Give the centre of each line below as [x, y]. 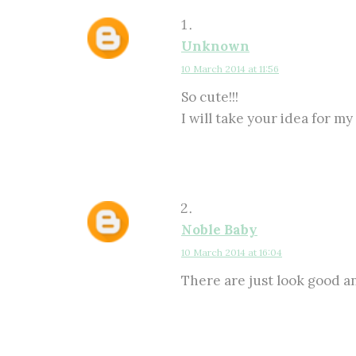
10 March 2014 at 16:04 [232, 252]
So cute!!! [210, 97]
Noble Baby [219, 230]
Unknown [215, 46]
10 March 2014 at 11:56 [230, 69]
